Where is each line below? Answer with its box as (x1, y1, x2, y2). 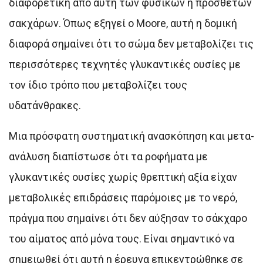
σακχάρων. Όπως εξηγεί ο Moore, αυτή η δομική (9, 16, 237, 29)
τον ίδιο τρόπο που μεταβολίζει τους (9, 78, 187, 91)
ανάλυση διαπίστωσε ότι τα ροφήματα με (9, 150, 208, 163)
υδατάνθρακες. (9, 99, 81, 112)
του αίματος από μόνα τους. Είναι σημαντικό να (9, 232, 234, 245)
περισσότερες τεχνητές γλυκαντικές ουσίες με (9, 58, 241, 70)
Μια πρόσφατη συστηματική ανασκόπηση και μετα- (9, 129, 254, 142)
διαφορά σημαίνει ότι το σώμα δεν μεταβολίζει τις (9, 37, 254, 50)
